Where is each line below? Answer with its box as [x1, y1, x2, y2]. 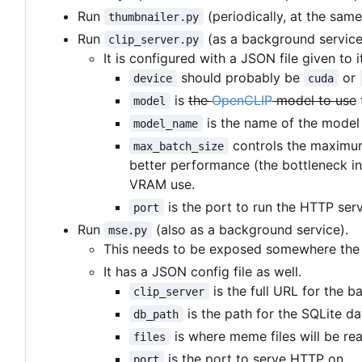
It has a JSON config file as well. [103, 263, 301, 280]
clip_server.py [108, 32, 200, 46]
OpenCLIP [211, 91, 272, 108]
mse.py [108, 223, 148, 237]
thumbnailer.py [108, 10, 200, 23]
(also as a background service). [151, 221, 348, 238]
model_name [133, 116, 199, 130]
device [133, 71, 173, 85]
